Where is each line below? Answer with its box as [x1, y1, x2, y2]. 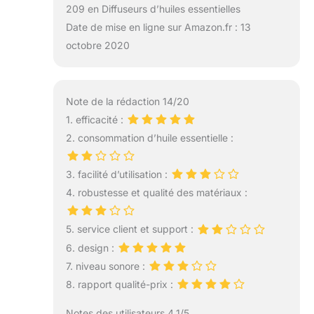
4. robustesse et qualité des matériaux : [65, 186, 247, 199]
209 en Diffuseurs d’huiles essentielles [65, 3, 240, 15]
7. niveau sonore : [65, 259, 148, 272]
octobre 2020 [65, 39, 130, 52]
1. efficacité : [65, 113, 126, 125]
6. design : [65, 241, 117, 254]
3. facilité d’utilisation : [65, 168, 170, 181]
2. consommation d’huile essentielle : [65, 131, 233, 144]
